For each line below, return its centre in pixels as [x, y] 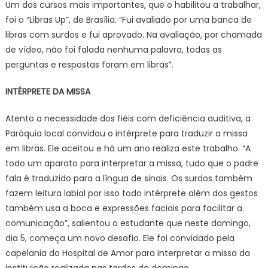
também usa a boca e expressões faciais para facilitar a [124, 208]
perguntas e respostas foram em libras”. [89, 65]
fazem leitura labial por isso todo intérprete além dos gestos [131, 194]
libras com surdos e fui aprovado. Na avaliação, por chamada [133, 35]
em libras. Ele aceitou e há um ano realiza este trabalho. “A [128, 149]
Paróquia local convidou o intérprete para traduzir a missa [126, 134]
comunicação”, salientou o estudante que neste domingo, [128, 223]
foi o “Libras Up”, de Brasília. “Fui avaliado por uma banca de [128, 20]
